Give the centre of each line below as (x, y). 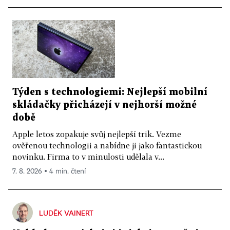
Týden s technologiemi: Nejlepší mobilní (110, 92)
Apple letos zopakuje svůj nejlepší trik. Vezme (97, 134)
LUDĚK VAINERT (66, 213)
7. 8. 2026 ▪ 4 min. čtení (49, 171)
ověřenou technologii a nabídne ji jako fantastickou (107, 145)
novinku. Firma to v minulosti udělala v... (88, 156)
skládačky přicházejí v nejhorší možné (104, 105)
